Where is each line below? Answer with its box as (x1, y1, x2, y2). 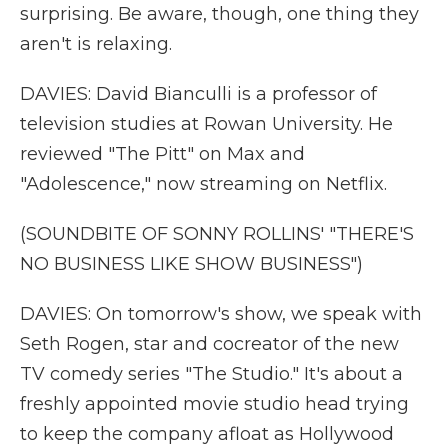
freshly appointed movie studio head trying (20, 393, 409, 415)
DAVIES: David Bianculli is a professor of (20, 83, 377, 105)
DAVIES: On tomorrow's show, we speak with (20, 303, 422, 325)
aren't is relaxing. (20, 33, 172, 55)
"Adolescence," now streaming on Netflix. (20, 173, 387, 195)
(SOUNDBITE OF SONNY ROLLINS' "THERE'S (20, 223, 414, 245)
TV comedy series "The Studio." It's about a (20, 363, 403, 385)
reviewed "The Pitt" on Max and (20, 143, 305, 165)
